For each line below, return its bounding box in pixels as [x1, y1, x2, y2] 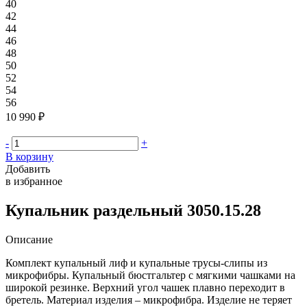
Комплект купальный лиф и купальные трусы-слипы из [5, 256, 267, 269]
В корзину [5, 151, 53, 162]
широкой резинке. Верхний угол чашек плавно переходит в [5, 281, 285, 293]
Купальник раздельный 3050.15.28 [5, 201, 261, 219]
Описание [5, 233, 53, 245]
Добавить [5, 163, 50, 175]
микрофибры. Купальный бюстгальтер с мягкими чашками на [5, 269, 295, 281]
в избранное [5, 175, 62, 187]
